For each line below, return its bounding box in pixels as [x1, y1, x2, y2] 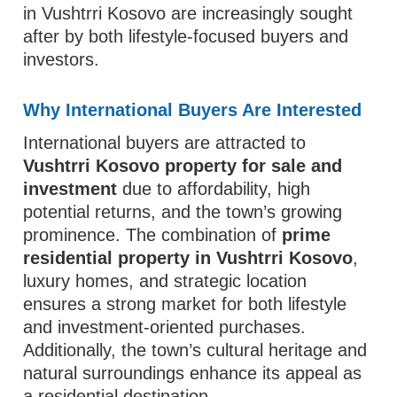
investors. [23, 50, 100, 69]
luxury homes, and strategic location [23, 271, 307, 291]
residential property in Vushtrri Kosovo [23, 248, 354, 268]
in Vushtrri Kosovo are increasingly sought [23, 4, 354, 23]
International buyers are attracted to [23, 133, 307, 152]
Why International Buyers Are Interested [23, 100, 362, 120]
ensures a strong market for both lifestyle [23, 294, 347, 314]
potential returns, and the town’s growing [23, 202, 343, 222]
